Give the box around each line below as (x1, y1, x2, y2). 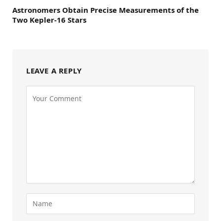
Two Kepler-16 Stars (12, 14, 86, 25)
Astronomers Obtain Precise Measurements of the (12, 4, 199, 15)
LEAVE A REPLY (26, 65, 82, 75)
